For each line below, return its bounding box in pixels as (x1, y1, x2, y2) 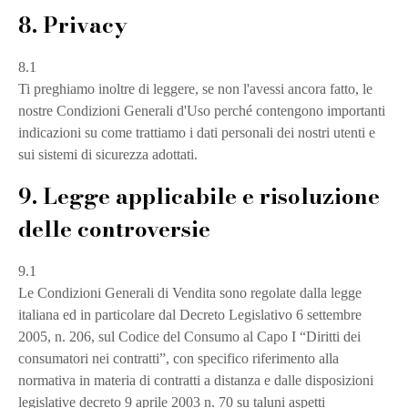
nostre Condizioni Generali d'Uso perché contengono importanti (18, 103, 385, 118)
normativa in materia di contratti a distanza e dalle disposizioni (18, 372, 373, 388)
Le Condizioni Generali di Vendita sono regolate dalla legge (18, 285, 362, 301)
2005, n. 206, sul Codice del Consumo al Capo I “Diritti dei (18, 329, 361, 344)
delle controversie (18, 212, 210, 246)
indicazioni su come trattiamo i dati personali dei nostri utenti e (18, 125, 375, 140)
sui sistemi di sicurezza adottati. (18, 147, 198, 162)
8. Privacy (18, 8, 127, 42)
